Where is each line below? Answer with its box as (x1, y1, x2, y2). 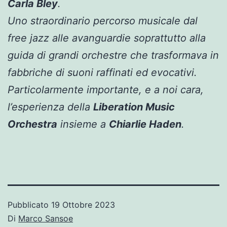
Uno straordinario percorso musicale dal (8, 15, 198, 27)
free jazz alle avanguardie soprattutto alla (8, 32, 206, 45)
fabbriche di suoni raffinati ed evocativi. (8, 66, 197, 79)
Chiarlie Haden (109, 118, 181, 131)
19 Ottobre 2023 (51, 200, 115, 210)
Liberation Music (93, 101, 175, 113)
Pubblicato (8, 200, 51, 210)
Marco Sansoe (18, 213, 73, 224)
